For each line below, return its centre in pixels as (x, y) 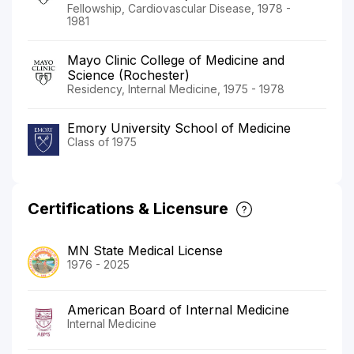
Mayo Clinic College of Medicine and (176, 60)
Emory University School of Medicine (179, 128)
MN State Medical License (145, 250)
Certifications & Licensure (128, 208)
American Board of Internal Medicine (178, 309)
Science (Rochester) (128, 75)
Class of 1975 (102, 141)
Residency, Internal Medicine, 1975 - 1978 (176, 88)
